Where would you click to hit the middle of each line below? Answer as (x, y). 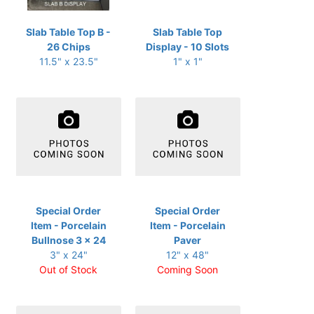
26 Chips (68, 47)
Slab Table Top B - (68, 32)
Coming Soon (187, 269)
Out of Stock (68, 269)
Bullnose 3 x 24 (68, 240)
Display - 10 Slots (187, 47)
